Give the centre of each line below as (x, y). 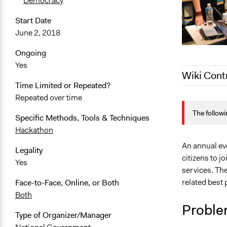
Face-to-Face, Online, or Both (67, 183)
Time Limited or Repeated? (63, 86)
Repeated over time (49, 98)
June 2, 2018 (38, 33)
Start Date (33, 21)
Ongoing (31, 53)
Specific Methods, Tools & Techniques (82, 118)
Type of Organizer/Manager (63, 215)
